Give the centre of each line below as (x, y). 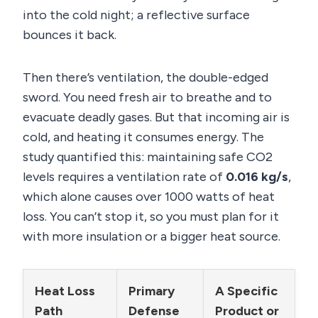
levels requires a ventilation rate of (124, 177)
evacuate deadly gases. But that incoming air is (156, 117)
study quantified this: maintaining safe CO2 (148, 157)
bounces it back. (70, 35)
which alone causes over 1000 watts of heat (149, 197)
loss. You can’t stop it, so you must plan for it (151, 217)
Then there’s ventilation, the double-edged (146, 78)
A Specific (246, 291)
